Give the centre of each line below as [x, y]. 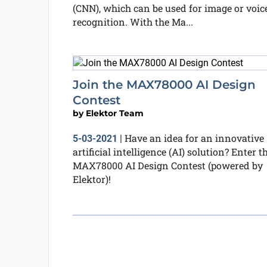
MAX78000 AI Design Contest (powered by [167, 165]
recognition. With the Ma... [133, 22]
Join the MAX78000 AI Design [164, 84]
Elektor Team [114, 113]
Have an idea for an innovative [194, 138]
